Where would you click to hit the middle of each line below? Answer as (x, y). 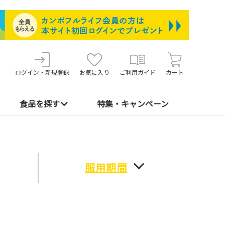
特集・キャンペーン (133, 104)
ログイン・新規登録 (42, 72)
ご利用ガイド (138, 72)
